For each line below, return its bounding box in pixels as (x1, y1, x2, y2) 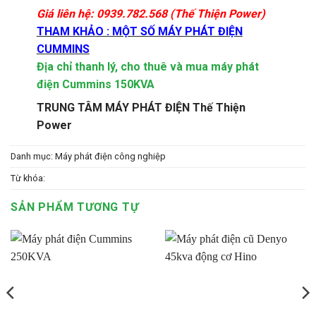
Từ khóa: (11, 172, 45, 183)
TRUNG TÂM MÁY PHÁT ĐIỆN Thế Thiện (36, 100, 245, 114)
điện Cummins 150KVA (36, 77, 154, 91)
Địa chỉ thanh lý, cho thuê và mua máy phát (36, 59, 259, 73)
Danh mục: (11, 150, 55, 162)
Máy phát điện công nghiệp (55, 150, 166, 162)
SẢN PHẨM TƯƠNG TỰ (11, 200, 139, 214)
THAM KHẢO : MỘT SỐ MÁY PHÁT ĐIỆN (36, 24, 243, 38)
